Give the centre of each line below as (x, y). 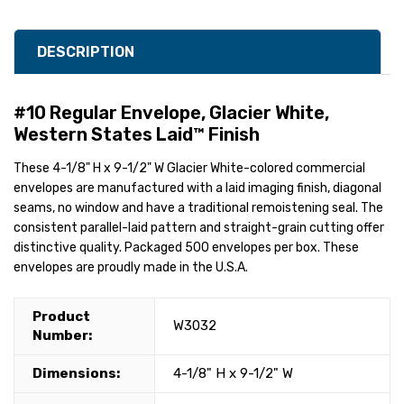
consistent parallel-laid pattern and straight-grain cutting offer (199, 228)
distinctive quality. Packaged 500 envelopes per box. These (186, 248)
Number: (62, 336)
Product (61, 317)
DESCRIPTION (86, 52)
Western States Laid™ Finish (137, 135)
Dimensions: (76, 374)
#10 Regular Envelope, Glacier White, (171, 113)
